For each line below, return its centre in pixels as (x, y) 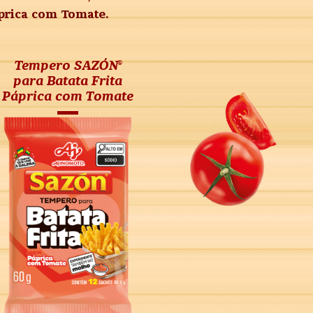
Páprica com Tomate (68, 96)
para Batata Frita (68, 81)
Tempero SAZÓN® (68, 66)
